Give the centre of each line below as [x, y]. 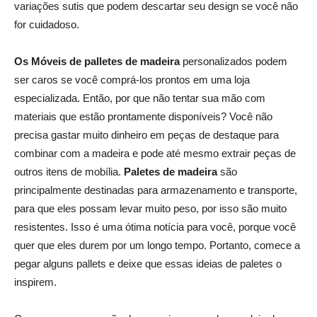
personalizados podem [234, 61]
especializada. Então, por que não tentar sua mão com [140, 98]
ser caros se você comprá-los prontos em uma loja [132, 80]
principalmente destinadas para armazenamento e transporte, [156, 190]
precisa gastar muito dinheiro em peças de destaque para [146, 135]
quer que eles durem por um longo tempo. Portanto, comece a [157, 245]
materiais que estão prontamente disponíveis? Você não [143, 116]
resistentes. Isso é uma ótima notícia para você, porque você [155, 227]
